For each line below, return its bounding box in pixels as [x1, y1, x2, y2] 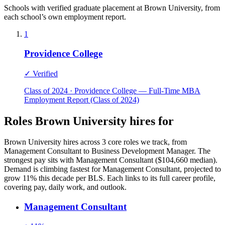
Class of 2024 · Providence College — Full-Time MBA [24, 86, 200, 95]
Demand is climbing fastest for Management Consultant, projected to [4, 165, 221, 174]
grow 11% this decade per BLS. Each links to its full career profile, [4, 174, 215, 183]
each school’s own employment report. [4, 13, 126, 22]
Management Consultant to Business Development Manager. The [4, 147, 210, 156]
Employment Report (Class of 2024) [24, 95, 139, 104]
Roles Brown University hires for [4, 114, 174, 128]
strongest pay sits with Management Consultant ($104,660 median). [4, 156, 217, 165]
